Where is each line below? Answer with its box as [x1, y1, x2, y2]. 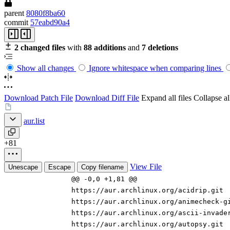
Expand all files [141, 93, 191, 103]
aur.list [24, 117, 45, 126]
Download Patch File [4, 93, 73, 103]
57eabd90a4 [30, 18, 70, 27]
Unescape [8, 163, 38, 171]
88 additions [84, 43, 126, 52]
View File [130, 162, 162, 171]
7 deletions [142, 43, 178, 52]
